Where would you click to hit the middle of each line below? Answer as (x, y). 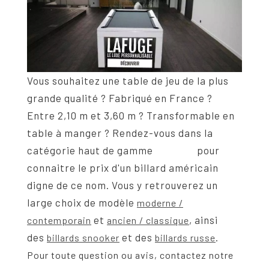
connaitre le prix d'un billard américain (123, 168)
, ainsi (204, 220)
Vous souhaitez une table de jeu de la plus (128, 81)
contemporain (59, 220)
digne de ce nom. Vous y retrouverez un (122, 185)
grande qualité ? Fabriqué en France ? (120, 98)
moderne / (160, 203)
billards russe (185, 238)
